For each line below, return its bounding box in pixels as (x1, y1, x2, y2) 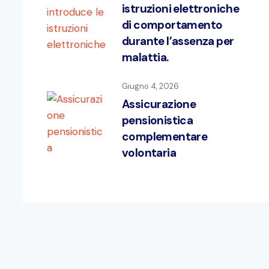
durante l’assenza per (122, 34, 234, 49)
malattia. (122, 50, 169, 65)
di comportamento (122, 17, 223, 33)
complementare (122, 129, 208, 145)
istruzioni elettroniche (122, 1, 240, 17)
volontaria (122, 145, 177, 161)
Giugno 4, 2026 (122, 81, 179, 92)
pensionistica (122, 113, 193, 128)
